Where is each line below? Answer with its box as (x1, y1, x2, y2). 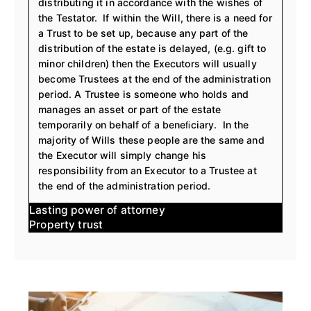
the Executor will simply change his (38, 149, 207, 162)
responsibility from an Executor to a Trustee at (38, 165, 257, 177)
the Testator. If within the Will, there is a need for (38, 12, 272, 24)
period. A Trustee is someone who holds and (38, 88, 249, 101)
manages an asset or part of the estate (38, 103, 221, 116)
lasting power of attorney (35, 203, 165, 217)
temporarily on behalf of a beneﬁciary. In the (38, 119, 249, 131)
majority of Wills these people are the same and (38, 134, 264, 146)
